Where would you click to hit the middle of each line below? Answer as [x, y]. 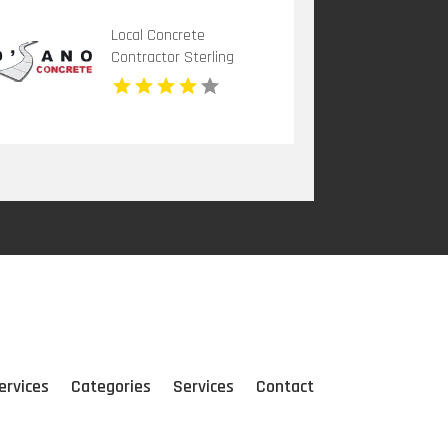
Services [203, 386]
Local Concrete [158, 35]
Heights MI [145, 79]
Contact [284, 386]
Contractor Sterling [173, 57]
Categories [110, 386]
